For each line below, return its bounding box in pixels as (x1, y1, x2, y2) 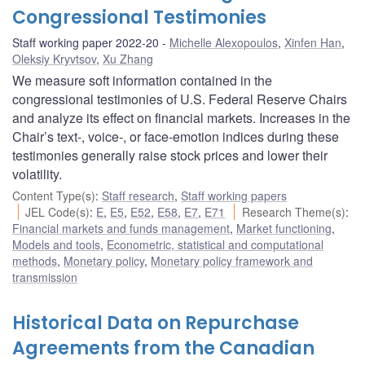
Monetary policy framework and (151, 252, 313, 269)
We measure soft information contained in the (12, 70, 272, 90)
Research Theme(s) (241, 203, 345, 220)
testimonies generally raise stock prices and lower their (12, 145, 328, 165)
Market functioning (236, 219, 332, 236)
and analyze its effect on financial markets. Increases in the (12, 108, 350, 127)
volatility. (12, 164, 62, 183)
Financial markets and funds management (12, 219, 230, 236)
